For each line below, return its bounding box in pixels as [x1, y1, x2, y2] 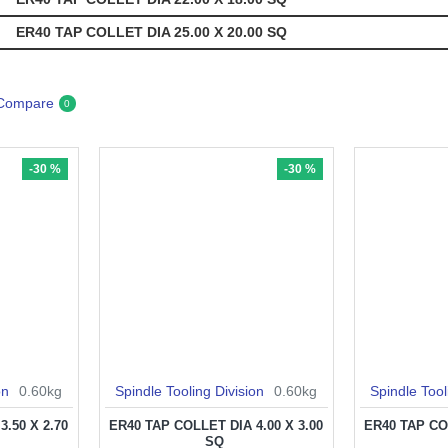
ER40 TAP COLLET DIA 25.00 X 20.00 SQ [16, 24, 291, 41]
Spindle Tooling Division [115, 383, 265, 400]
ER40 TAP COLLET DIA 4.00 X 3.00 [109, 418, 324, 434]
